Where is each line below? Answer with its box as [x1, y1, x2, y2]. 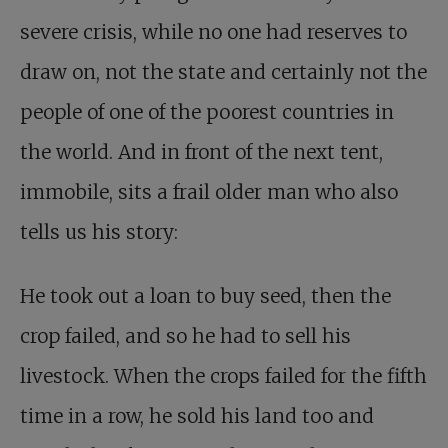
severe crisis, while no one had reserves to [20, 20, 407, 44]
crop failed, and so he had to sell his [20, 324, 351, 348]
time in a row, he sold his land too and [20, 404, 374, 428]
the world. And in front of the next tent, [20, 140, 383, 164]
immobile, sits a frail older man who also [20, 180, 398, 204]
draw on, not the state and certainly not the [20, 60, 427, 84]
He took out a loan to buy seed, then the [20, 284, 391, 308]
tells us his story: [20, 220, 178, 244]
